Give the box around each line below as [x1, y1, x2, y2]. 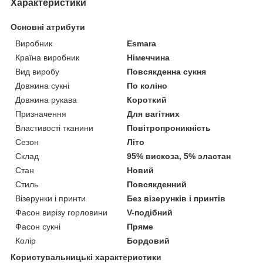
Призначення [15, 109, 66, 119]
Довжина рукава [15, 95, 77, 104]
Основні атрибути [11, 22, 85, 32]
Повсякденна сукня [127, 66, 207, 76]
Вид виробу [15, 66, 59, 76]
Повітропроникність [127, 123, 211, 133]
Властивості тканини [15, 123, 93, 133]
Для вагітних [127, 109, 180, 119]
